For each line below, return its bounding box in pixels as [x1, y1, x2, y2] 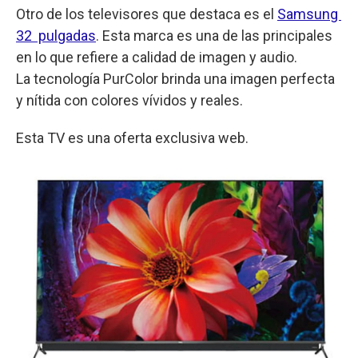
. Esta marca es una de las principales [96, 27, 332, 45]
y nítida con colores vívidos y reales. [16, 92, 243, 109]
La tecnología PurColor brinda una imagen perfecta [16, 70, 335, 88]
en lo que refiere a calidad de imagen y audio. [16, 49, 300, 66]
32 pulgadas [16, 27, 96, 45]
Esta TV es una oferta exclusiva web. [16, 129, 252, 147]
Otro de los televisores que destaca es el [16, 6, 277, 23]
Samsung [277, 6, 341, 23]
